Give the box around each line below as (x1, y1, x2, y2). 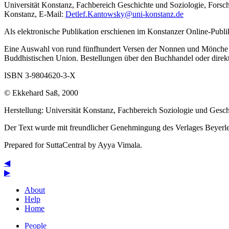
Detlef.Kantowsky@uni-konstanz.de (65, 10, 184, 19)
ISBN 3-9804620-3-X (4, 71, 76, 80)
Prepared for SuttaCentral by (4, 141, 98, 150)
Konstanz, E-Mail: (4, 10, 65, 19)
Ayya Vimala (98, 141, 140, 150)
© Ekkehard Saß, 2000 (4, 88, 78, 98)
